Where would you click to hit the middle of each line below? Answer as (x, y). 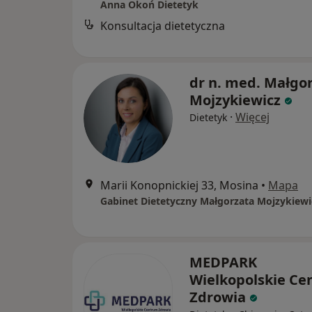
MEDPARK (223, 263)
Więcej (252, 117)
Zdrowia (219, 297)
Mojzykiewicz (235, 100)
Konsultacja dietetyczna (163, 26)
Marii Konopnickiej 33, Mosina (179, 186)
